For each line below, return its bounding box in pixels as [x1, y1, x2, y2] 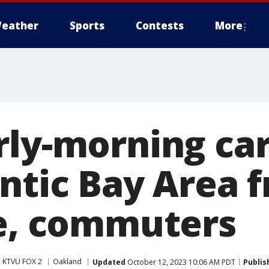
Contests [136, 19, 184, 32]
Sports [70, 19, 104, 32]
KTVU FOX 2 [2, 256, 42, 267]
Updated [92, 256, 125, 267]
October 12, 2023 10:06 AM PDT [125, 256, 235, 267]
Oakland [53, 256, 82, 267]
